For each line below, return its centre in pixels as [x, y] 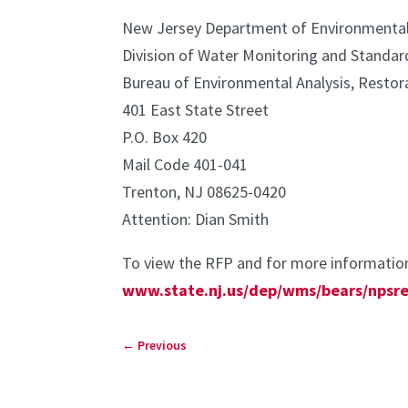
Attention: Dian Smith [196, 219]
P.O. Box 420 [165, 137]
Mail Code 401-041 [185, 164]
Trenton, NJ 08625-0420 [204, 191]
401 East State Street [196, 109]
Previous [163, 346]
